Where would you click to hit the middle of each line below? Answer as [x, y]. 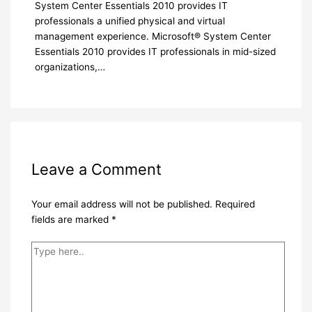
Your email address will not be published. [122, 204]
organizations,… [70, 67]
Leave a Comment [96, 169]
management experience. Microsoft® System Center [153, 36]
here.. [43, 264]
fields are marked [71, 220]
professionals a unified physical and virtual [130, 21]
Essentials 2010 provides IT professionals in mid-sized [155, 51]
